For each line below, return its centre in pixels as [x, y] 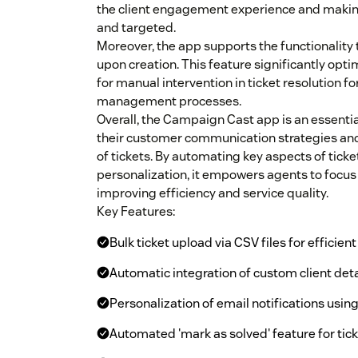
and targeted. [136, 28]
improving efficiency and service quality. [213, 193]
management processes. [169, 101]
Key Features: [136, 212]
